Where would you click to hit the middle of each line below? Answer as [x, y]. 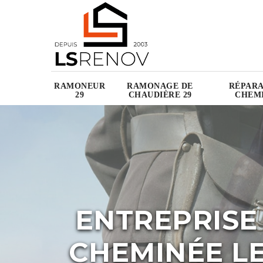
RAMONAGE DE [160, 86]
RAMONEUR [80, 86]
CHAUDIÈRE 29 [160, 95]
